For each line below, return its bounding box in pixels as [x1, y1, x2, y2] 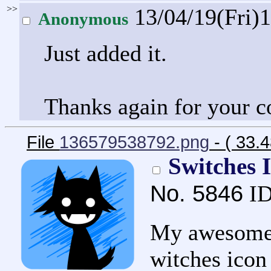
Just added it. [44, 40, 167, 66]
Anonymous [38, 8, 128, 28]
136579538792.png [59, 132, 209, 152]
